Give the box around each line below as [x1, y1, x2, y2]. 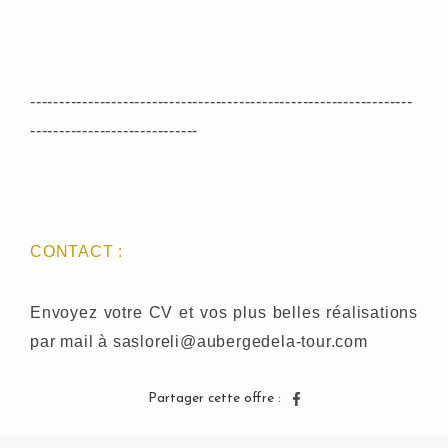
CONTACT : [30, 243, 124, 260]
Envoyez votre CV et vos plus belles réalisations [30, 304, 418, 321]
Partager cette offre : [147, 392, 281, 405]
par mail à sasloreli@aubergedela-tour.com [30, 333, 368, 350]
